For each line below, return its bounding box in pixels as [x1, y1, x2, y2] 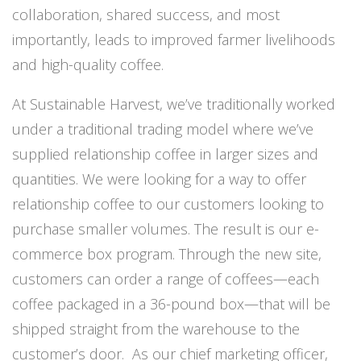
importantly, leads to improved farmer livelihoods [12, 30, 335, 50]
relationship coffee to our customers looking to [12, 194, 324, 214]
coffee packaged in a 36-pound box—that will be [12, 294, 330, 314]
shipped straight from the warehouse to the [12, 319, 300, 339]
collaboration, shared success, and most [12, 5, 280, 25]
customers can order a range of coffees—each [12, 269, 319, 289]
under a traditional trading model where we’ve [12, 119, 313, 139]
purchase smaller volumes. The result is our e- [12, 219, 319, 239]
